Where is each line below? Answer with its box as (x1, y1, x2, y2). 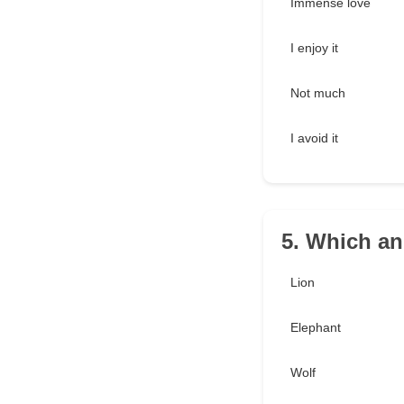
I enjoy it (290, 41, 338, 56)
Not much (290, 86, 345, 101)
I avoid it (290, 131, 338, 146)
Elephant (290, 320, 341, 335)
